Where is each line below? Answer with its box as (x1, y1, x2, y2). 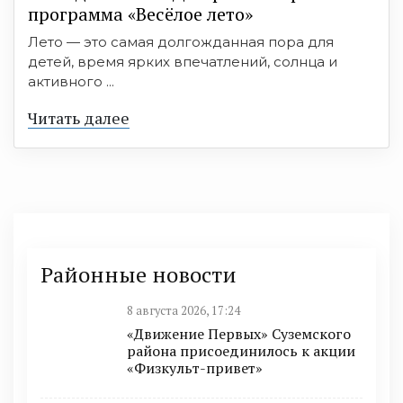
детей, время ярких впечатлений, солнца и (28, 52, 337, 70)
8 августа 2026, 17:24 (127, 302, 240, 318)
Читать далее (28, 106, 130, 129)
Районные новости (40, 259, 237, 289)
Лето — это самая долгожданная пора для (28, 32, 334, 50)
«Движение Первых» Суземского (127, 323, 351, 344)
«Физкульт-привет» (127, 357, 263, 378)
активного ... (28, 72, 114, 90)
